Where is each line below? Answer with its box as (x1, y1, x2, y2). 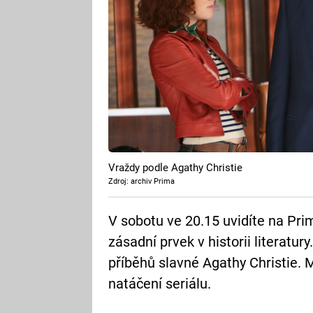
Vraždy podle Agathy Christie (108, 161, 242, 175)
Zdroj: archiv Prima (108, 177, 175, 187)
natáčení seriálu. (108, 275, 211, 293)
